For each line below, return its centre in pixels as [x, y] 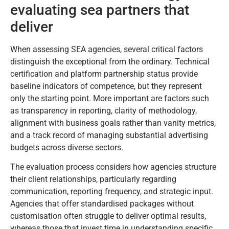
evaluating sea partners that [100, 10]
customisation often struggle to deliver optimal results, [108, 216]
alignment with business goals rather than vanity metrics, [113, 123]
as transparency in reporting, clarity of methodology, [104, 110]
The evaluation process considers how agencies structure [113, 167]
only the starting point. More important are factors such [110, 98]
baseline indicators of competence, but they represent [106, 86]
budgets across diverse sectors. [67, 147]
